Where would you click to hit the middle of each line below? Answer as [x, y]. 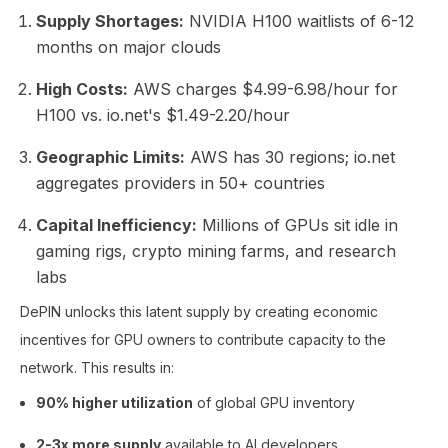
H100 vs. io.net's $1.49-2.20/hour [163, 115]
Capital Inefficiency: [116, 225]
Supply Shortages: [110, 21]
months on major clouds [128, 47]
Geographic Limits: [110, 157]
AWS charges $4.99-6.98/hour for [263, 89]
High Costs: [82, 89]
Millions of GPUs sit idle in [297, 225]
